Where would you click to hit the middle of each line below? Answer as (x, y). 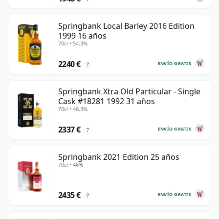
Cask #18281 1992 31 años (107, 101)
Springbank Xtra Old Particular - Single (129, 92)
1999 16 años (82, 36)
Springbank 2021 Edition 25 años (119, 157)
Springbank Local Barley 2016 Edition (126, 26)
